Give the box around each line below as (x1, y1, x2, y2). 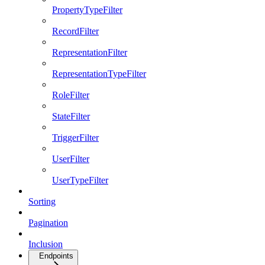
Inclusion (28, 238, 63, 249)
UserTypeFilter (52, 174, 108, 185)
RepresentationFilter (52, 47, 127, 57)
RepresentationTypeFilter (52, 68, 146, 79)
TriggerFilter (52, 132, 99, 143)
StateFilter (52, 111, 90, 121)
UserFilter (52, 153, 89, 164)
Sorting (28, 196, 56, 206)
